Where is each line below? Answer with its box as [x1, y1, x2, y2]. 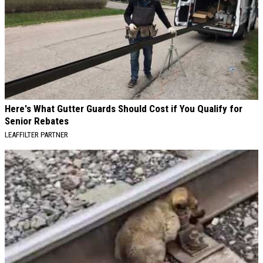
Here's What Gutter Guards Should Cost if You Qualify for [5, 103, 242, 115]
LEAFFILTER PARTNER [5, 130, 68, 140]
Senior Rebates [5, 115, 69, 127]
